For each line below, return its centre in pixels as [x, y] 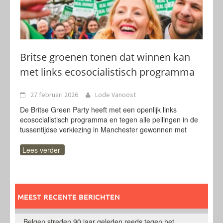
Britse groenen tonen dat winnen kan [105, 57]
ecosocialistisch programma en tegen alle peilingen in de [109, 119]
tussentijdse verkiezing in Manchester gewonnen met [103, 129]
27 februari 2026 [54, 95]
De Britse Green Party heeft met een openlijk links [98, 110]
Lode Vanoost [115, 95]
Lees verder [41, 150]
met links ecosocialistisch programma [107, 72]
